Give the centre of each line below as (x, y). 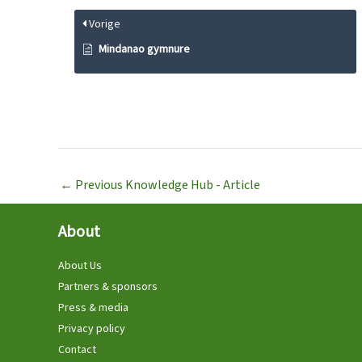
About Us (80, 265)
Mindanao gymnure (144, 49)
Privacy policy (92, 328)
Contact (77, 349)
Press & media (93, 307)
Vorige (103, 24)
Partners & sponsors (108, 286)
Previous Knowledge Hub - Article (166, 185)
